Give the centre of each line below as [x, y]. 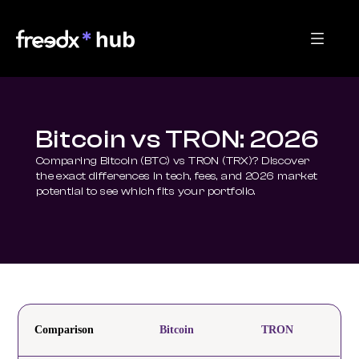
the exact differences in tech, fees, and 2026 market [177, 176]
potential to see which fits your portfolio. [146, 192]
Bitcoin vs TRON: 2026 [177, 139]
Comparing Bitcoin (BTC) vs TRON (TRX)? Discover [173, 161]
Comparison [65, 330]
